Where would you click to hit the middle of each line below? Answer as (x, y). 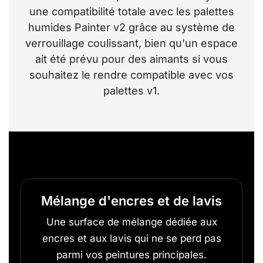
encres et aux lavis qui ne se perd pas (131, 238)
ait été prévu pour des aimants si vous (131, 59)
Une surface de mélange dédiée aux (131, 222)
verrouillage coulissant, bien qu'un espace (131, 43)
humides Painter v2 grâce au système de (131, 27)
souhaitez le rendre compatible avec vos (131, 75)
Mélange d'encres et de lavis (131, 200)
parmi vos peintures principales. (131, 254)
